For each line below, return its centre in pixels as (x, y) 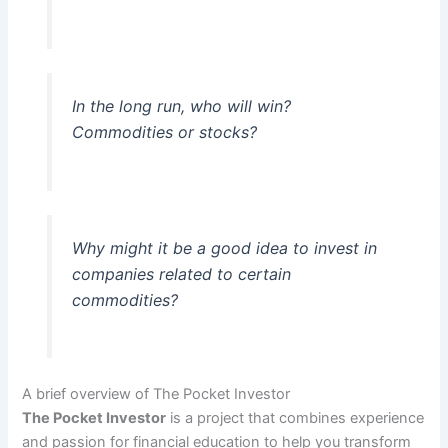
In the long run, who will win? (181, 105)
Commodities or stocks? (164, 131)
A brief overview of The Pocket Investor (156, 394)
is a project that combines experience (295, 418)
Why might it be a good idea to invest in (224, 247)
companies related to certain (181, 273)
